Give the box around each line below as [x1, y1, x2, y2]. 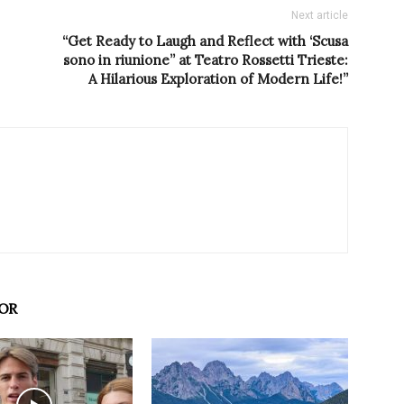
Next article [291, 9, 348, 23]
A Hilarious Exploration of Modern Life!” [88, 70, 348, 88]
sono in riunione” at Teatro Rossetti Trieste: [63, 51, 348, 69]
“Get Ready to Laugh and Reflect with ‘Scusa [62, 32, 348, 50]
